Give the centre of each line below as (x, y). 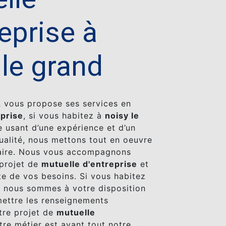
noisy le (122, 116)
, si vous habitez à (64, 116)
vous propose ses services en (66, 103)
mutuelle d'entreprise (89, 164)
